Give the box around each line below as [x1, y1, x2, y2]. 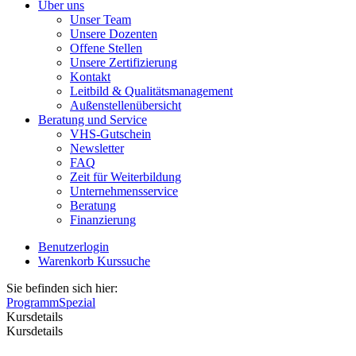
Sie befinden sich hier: [6, 281, 118, 295]
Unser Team [70, 13, 131, 26]
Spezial [59, 296, 95, 309]
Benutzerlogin [38, 240, 109, 253]
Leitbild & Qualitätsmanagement [70, 84, 233, 98]
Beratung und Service [38, 113, 147, 126]
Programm [6, 296, 59, 309]
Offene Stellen [70, 41, 142, 55]
